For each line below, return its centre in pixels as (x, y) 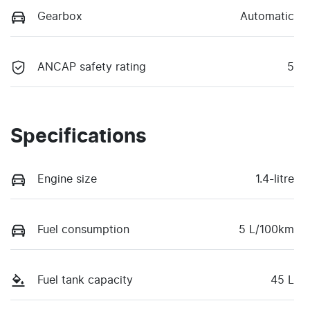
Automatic (267, 16)
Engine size (67, 179)
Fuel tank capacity (85, 281)
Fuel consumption (83, 229)
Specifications (79, 137)
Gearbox (60, 16)
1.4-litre (275, 179)
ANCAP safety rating (92, 67)
